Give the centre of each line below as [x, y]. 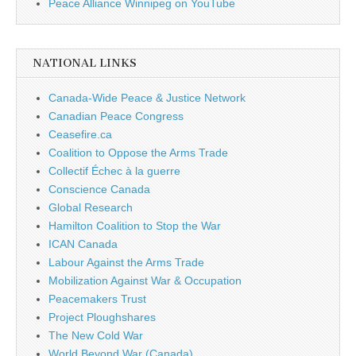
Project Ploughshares [102, 317]
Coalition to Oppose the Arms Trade [138, 152]
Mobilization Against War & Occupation [145, 280]
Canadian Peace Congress [116, 116]
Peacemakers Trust [97, 298]
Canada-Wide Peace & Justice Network [147, 97]
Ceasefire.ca [80, 134]
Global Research [91, 207]
